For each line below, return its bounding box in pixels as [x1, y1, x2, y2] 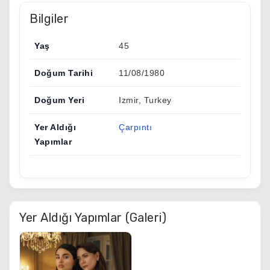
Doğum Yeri [34, 95, 84, 105]
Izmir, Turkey [119, 95, 172, 105]
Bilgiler [30, 11, 69, 26]
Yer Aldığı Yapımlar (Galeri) [19, 210, 166, 225]
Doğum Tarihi [34, 67, 93, 78]
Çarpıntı [119, 122, 152, 132]
